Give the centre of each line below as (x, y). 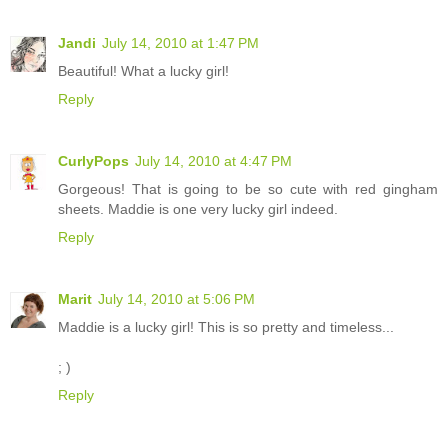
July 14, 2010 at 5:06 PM (176, 299)
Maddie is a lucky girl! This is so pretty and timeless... (226, 327)
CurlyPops (93, 161)
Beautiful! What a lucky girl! (143, 71)
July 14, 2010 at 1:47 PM (180, 43)
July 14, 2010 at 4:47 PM (213, 161)
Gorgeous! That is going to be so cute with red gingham (248, 189)
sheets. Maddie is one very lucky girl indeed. (198, 209)
